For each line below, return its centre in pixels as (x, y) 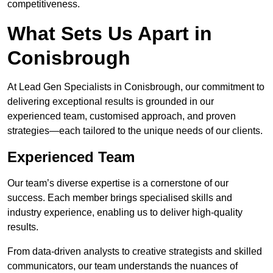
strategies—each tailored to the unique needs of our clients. (135, 131)
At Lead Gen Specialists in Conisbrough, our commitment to (136, 87)
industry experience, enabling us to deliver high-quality (125, 213)
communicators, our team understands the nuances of (122, 266)
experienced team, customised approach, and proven (122, 116)
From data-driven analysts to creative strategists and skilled (135, 252)
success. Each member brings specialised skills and (120, 198)
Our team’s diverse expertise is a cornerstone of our (118, 183)
